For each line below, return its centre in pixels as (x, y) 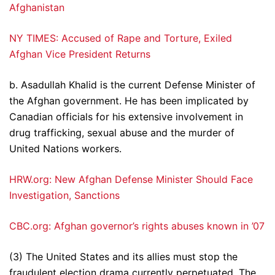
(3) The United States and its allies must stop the (123, 257)
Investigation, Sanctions (64, 196)
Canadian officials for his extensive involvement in (126, 117)
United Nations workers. (65, 149)
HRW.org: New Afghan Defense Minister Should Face (131, 180)
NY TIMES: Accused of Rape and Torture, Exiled (121, 38)
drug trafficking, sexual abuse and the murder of (122, 133)
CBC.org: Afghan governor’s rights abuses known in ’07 (137, 226)
